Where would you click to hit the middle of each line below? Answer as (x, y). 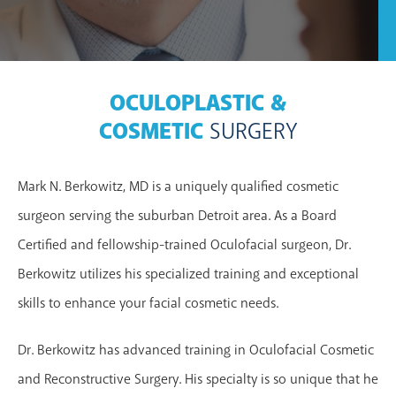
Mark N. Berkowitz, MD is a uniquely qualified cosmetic (178, 186)
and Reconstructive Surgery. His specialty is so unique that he (198, 379)
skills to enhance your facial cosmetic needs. (148, 303)
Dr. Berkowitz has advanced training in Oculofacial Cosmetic (196, 350)
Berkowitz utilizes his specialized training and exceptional (188, 274)
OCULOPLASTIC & (198, 103)
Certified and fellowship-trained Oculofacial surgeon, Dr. (184, 244)
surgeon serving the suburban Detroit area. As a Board (177, 215)
